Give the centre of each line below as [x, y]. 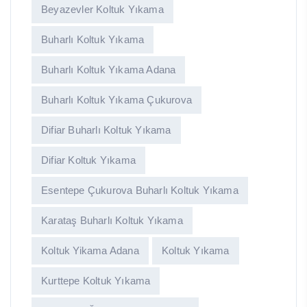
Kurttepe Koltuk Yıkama [96, 281]
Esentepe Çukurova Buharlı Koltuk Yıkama [140, 191]
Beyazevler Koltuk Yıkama [102, 10]
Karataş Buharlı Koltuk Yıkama [112, 221]
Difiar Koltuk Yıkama [88, 160]
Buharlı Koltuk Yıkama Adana [109, 70]
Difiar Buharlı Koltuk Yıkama [106, 130]
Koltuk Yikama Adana [90, 251]
